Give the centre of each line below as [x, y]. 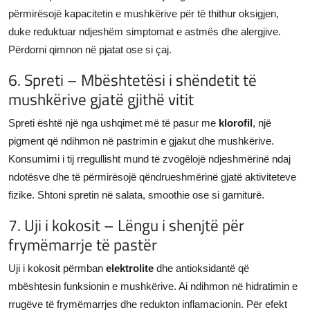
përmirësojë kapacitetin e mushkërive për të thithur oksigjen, [144, 13]
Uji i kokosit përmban [57, 268]
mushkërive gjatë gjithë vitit [101, 99]
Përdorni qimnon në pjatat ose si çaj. [90, 49]
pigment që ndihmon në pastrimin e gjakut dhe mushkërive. [141, 140]
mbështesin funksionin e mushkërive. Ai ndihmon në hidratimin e [153, 286]
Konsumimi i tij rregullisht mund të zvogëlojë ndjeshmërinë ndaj [149, 158]
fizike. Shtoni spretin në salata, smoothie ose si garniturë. [136, 194]
